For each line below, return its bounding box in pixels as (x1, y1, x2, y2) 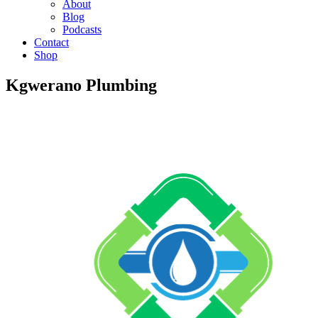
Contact (34, 36, 69, 48)
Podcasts (62, 23, 102, 35)
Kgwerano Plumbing (6, 75, 157, 94)
